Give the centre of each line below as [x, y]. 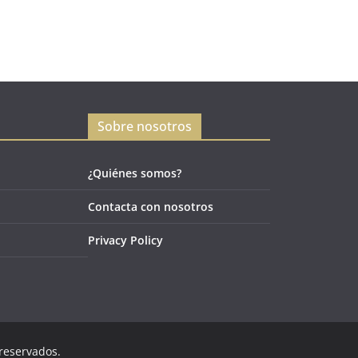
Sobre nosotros [145, 126]
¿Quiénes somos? [135, 173]
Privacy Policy [125, 240]
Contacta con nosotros [151, 206]
